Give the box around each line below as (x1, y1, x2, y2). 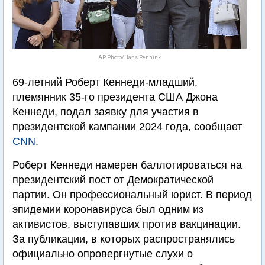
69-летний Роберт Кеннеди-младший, (12, 76, 198, 88)
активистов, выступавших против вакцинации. (12, 218, 241, 230)
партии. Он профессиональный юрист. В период (12, 189, 252, 201)
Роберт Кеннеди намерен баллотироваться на (12, 159, 242, 171)
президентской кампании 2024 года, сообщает (12, 121, 242, 132)
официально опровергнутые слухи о (12, 248, 193, 260)
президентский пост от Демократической (12, 174, 214, 186)
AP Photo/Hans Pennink (98, 54, 161, 60)
